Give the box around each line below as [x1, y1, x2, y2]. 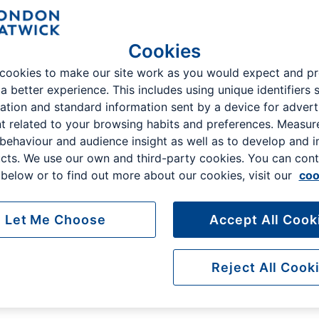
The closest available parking [7, 125, 140, 140]
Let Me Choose [4, 212, 106, 227]
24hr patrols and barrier [205, 125, 312, 140]
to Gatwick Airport [7, 142, 90, 157]
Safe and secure [205, 104, 298, 124]
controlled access [205, 142, 285, 157]
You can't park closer [7, 104, 130, 124]
